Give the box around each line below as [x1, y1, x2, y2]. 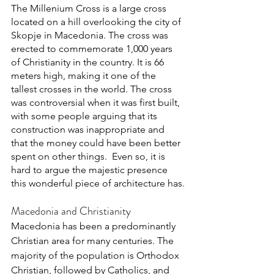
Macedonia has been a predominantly [11, 220, 178, 232]
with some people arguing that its [11, 109, 160, 122]
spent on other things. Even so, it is [11, 150, 168, 162]
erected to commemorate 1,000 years [11, 42, 175, 54]
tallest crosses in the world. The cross [11, 83, 174, 95]
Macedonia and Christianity [11, 202, 131, 219]
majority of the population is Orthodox [11, 249, 182, 261]
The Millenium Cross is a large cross [11, 2, 169, 14]
